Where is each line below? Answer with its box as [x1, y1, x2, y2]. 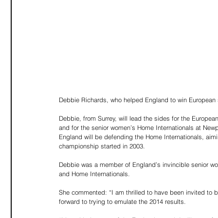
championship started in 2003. [59, 142, 145, 150]
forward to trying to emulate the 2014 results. [59, 198, 186, 205]
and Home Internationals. [59, 170, 130, 178]
